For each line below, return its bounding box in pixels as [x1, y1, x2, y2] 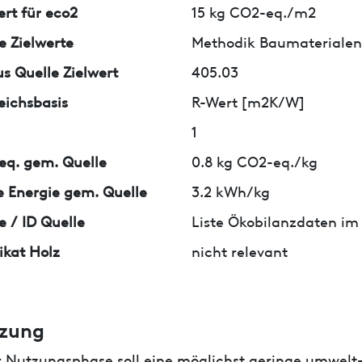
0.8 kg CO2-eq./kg [192, 149, 318, 170]
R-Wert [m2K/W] [192, 90, 305, 111]
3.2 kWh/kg [192, 179, 271, 200]
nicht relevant [192, 239, 288, 260]
